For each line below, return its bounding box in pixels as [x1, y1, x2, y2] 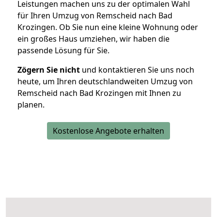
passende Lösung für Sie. [17, 45, 109, 56]
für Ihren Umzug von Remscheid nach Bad [17, 10, 172, 21]
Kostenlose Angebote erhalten [53, 125, 164, 137]
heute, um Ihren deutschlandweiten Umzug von [17, 76, 193, 87]
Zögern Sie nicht [17, 64, 80, 76]
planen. [17, 99, 45, 110]
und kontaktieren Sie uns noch [80, 64, 194, 76]
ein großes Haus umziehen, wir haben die [17, 33, 170, 45]
